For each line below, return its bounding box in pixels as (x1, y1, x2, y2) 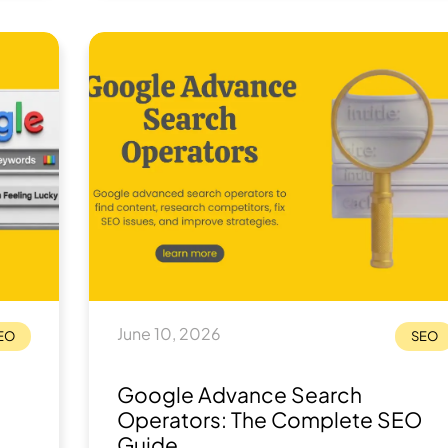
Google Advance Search (117, 381, 362, 408)
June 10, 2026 (117, 323, 221, 344)
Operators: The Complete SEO (117, 406, 422, 433)
